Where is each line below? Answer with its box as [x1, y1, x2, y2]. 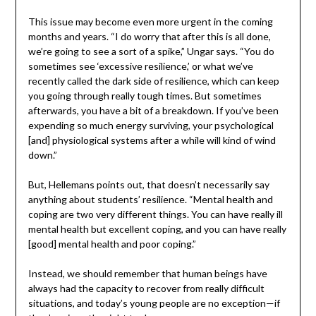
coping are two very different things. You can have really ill [28, 208, 283, 221]
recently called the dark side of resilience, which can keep [28, 75, 279, 87]
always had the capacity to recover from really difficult [28, 282, 265, 295]
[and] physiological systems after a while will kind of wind [28, 134, 276, 147]
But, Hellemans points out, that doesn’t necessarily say [28, 178, 269, 191]
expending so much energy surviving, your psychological [28, 119, 274, 132]
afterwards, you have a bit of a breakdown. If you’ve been [28, 104, 279, 117]
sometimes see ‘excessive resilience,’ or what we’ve [28, 60, 253, 73]
